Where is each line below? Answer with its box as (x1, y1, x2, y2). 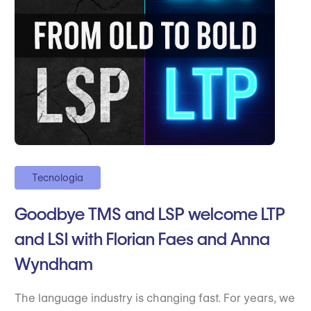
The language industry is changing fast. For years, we (14, 292, 295, 305)
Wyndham (14, 254, 93, 274)
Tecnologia (31, 172, 83, 183)
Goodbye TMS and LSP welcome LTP (14, 204, 285, 224)
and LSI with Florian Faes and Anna (14, 229, 270, 249)
